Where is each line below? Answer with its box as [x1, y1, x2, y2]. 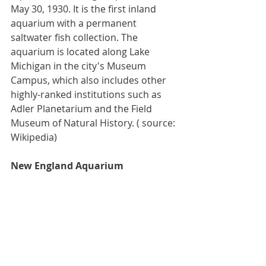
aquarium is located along [11, 45, 129, 59]
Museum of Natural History [11, 116, 132, 130]
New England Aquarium [11, 159, 123, 173]
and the [92, 102, 131, 116]
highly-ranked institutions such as [11, 88, 164, 102]
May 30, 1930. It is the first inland [11, 2, 159, 16]
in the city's [51, 59, 107, 73]
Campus [11, 74, 47, 87]
